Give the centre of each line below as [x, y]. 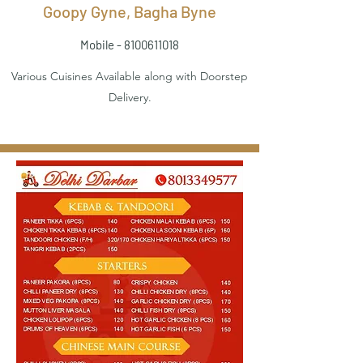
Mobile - [102, 45]
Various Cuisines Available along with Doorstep [130, 76]
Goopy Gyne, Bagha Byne [130, 11]
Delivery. [130, 97]
